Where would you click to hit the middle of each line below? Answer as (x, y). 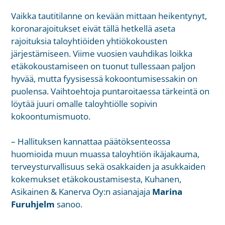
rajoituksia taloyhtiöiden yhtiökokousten (89, 41)
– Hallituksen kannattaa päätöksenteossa (91, 142)
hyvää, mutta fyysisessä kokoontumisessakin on (104, 78)
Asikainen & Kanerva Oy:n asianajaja (82, 192)
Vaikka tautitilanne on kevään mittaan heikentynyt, (109, 16)
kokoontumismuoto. (51, 116)
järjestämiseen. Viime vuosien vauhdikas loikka (102, 53)
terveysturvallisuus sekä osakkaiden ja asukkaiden (108, 167)
